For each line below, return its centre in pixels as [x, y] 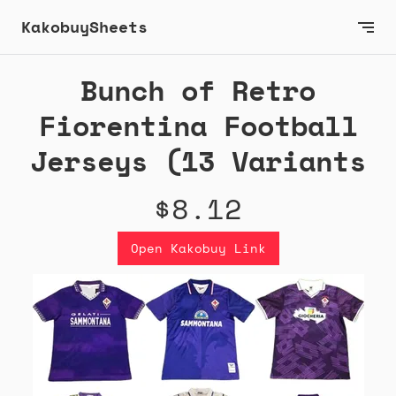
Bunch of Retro [198, 91]
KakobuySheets [84, 27]
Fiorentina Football [198, 126]
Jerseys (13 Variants [198, 161]
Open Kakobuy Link [198, 248]
